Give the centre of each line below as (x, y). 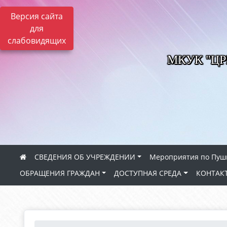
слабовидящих (37, 41)
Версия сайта (37, 16)
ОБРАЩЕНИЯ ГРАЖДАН (60, 173)
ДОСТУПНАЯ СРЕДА (148, 173)
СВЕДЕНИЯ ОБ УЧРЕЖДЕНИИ (85, 157)
